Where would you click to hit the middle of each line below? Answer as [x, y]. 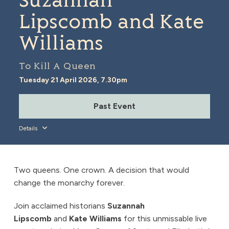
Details [29, 128]
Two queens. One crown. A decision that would [101, 170]
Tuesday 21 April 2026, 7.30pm [73, 80]
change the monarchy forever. [70, 183]
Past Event [114, 106]
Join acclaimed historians [60, 206]
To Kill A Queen [58, 66]
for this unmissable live [164, 219]
